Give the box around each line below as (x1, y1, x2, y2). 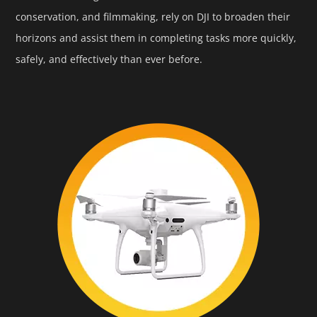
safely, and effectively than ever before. (16, 52, 203, 66)
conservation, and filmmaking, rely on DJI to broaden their (16, 9, 291, 23)
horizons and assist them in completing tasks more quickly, (16, 30, 297, 45)
